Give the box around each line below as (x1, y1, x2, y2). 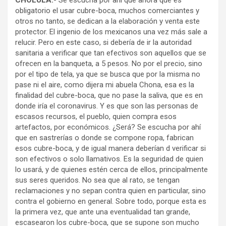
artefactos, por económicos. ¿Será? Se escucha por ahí (15, 123, 201, 132)
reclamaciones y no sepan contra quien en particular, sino (15, 186, 206, 195)
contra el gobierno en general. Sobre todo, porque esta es (15, 197, 206, 206)
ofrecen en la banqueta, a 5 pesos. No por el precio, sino (15, 59, 202, 68)
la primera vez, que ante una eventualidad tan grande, (15, 207, 190, 216)
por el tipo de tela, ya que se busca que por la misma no (15, 70, 200, 79)
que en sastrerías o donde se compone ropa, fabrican (15, 133, 194, 142)
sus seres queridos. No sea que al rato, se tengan (15, 176, 180, 185)
